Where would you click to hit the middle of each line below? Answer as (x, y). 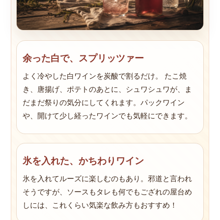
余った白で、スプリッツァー (83, 58)
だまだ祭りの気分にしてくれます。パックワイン (104, 102)
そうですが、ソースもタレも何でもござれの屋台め (107, 192)
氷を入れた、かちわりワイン (83, 161)
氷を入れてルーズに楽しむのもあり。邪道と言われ (107, 179)
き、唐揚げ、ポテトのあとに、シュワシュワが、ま (107, 89)
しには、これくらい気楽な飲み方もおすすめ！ (100, 205)
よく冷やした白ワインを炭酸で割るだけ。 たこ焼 (105, 76)
